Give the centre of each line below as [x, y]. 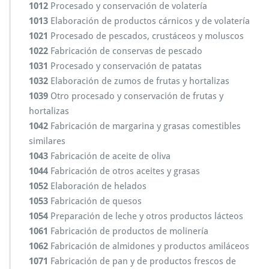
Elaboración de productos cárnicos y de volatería [149, 21]
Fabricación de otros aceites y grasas [124, 171]
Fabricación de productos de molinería [128, 231]
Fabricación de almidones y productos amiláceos [149, 246]
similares [47, 141]
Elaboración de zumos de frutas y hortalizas [139, 81]
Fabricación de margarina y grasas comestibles [144, 126]
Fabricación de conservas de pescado [125, 51]
